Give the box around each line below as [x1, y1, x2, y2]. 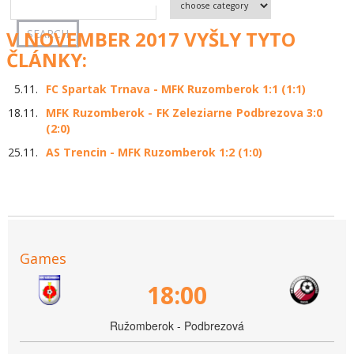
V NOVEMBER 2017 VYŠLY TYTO [6, 25, 296, 52]
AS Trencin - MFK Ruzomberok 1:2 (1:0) [46, 145, 262, 160]
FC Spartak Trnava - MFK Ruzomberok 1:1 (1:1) [46, 81, 306, 97]
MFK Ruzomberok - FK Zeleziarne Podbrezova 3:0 [46, 105, 322, 121]
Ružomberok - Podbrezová [110, 318, 244, 334]
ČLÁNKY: [6, 46, 87, 73]
